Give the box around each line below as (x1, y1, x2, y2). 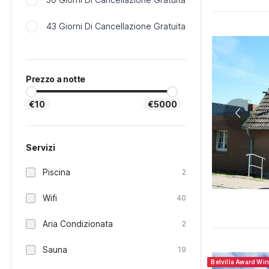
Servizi (26, 142, 55, 153)
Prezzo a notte (26, 74, 86, 84)
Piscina (43, 167, 70, 177)
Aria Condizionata (43, 219, 113, 229)
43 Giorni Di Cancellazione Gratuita (46, 21, 186, 31)
